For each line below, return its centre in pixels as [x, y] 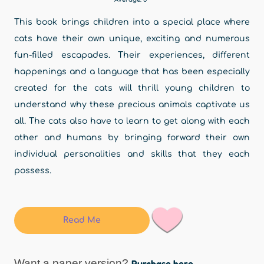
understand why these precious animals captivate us [132, 105]
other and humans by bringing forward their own [132, 138]
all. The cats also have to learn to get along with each [132, 121]
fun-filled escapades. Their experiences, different [132, 55]
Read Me [82, 220]
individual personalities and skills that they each [132, 154]
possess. [34, 171]
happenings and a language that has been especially [132, 72]
